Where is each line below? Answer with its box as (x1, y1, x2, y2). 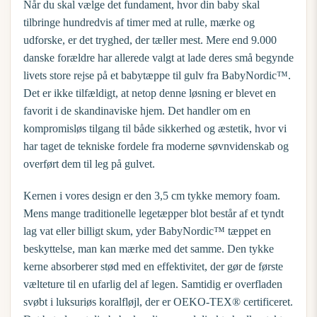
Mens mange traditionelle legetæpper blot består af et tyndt (23, 207, 284, 219)
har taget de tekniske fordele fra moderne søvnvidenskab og (23, 140, 289, 152)
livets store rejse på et (23, 69, 121, 81)
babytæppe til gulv (121, 69, 204, 81)
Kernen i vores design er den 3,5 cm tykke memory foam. (23, 190, 280, 202)
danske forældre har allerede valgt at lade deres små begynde (23, 52, 294, 64)
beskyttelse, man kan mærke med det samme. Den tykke (23, 243, 274, 255)
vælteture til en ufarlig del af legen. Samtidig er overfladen (23, 278, 282, 290)
